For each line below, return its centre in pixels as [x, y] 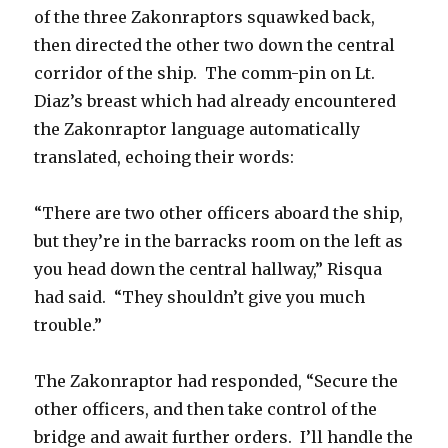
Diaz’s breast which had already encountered [215, 101]
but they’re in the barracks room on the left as [219, 241]
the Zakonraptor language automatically [197, 129]
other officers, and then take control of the [206, 409]
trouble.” [68, 325]
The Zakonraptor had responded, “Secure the [216, 381]
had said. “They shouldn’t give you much [200, 297]
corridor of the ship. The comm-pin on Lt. [205, 73]
